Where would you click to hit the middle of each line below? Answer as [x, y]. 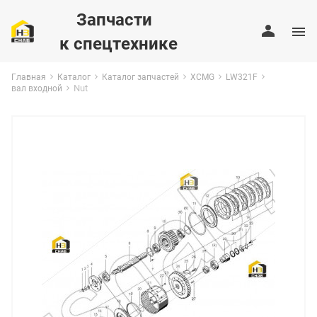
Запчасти [105, 19]
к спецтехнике [118, 43]
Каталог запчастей [140, 76]
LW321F [242, 76]
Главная [29, 76]
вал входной [37, 88]
